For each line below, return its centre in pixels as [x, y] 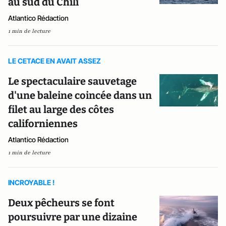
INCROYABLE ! [31, 182]
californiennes [43, 123]
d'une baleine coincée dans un [80, 95]
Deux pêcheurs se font [61, 203]
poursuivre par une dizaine [73, 217]
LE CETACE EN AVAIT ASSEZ [54, 61]
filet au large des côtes [61, 109]
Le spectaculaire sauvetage [72, 81]
